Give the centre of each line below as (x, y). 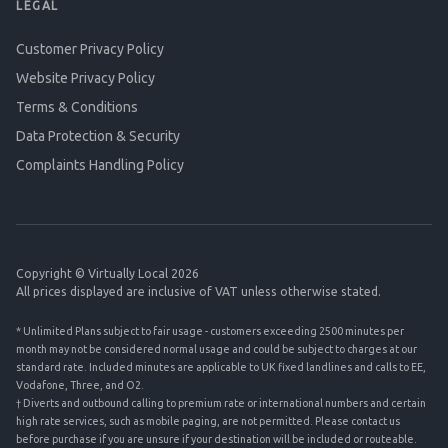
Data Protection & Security (98, 136)
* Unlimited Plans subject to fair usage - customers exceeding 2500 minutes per (210, 331)
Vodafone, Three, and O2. (80, 385)
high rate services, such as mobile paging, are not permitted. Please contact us (208, 421)
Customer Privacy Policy (90, 49)
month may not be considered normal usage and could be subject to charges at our (216, 349)
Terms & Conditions (77, 107)
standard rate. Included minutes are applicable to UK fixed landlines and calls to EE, (221, 367)
